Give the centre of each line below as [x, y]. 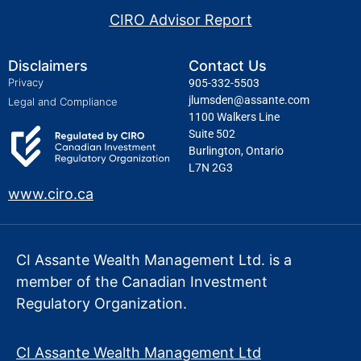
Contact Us [228, 65]
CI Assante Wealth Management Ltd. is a [154, 260]
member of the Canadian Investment [142, 282]
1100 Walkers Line [234, 116]
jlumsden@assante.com [249, 100]
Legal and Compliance [63, 101]
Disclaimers [48, 65]
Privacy [26, 82]
